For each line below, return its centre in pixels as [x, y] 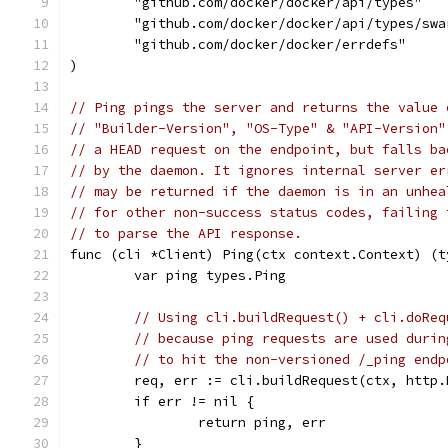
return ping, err [262, 422]
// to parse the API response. [186, 233]
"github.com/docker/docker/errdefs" [270, 44]
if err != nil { [194, 401]
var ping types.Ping [210, 275]
